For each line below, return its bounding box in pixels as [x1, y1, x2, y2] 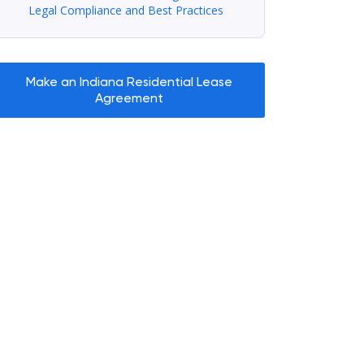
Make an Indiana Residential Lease [25, 73, 232, 89]
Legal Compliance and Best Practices [28, 2, 224, 18]
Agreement [94, 89, 163, 106]
